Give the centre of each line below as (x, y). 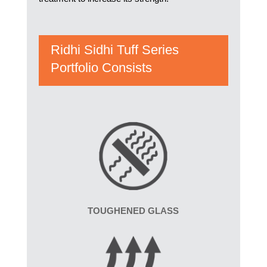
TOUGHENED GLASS (133, 211)
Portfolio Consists (101, 68)
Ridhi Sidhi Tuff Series (114, 50)
